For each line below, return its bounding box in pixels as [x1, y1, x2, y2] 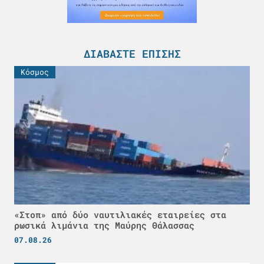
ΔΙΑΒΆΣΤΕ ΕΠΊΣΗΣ [83, 46, 181, 61]
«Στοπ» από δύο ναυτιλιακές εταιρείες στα [14, 208, 226, 220]
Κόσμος [21, 66, 49, 77]
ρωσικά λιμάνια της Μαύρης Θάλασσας [14, 219, 194, 231]
